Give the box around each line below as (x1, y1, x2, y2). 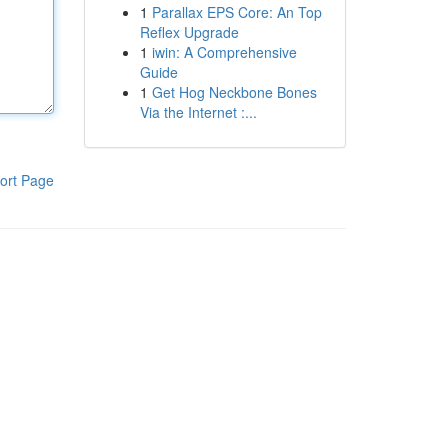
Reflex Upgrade (139, 22, 239, 42)
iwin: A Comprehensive (151, 42, 297, 62)
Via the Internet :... (139, 102, 257, 122)
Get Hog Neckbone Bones (151, 82, 317, 102)
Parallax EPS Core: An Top (151, 2, 322, 22)
